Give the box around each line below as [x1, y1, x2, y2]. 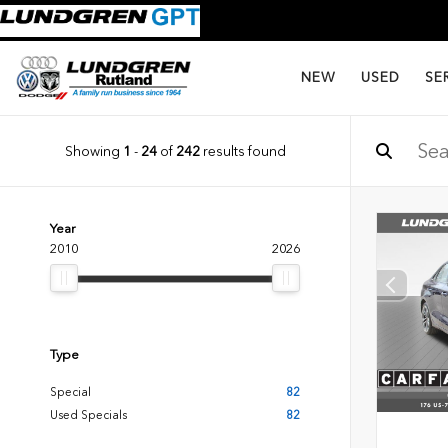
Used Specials [50, 408, 127, 422]
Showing [64, 142, 123, 159]
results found [199, 142, 286, 159]
